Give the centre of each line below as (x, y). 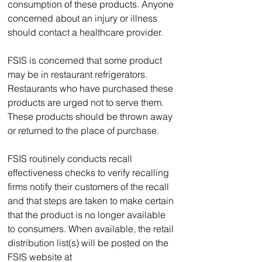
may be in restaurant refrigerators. (79, 74)
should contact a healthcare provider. (87, 32)
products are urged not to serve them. (87, 102)
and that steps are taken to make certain (92, 200)
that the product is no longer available (88, 214)
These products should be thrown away (91, 116)
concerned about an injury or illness (84, 18)
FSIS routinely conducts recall (71, 158)
